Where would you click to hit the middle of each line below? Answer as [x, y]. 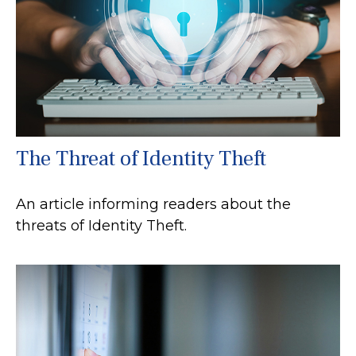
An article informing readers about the [153, 204]
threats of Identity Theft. [101, 225]
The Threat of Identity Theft [141, 158]
